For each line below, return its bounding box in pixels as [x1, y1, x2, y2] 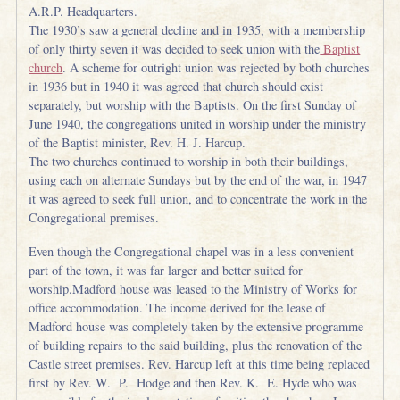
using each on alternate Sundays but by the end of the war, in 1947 [29, 171, 368, 188]
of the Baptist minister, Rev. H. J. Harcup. [29, 133, 246, 151]
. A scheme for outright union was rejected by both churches [62, 58, 371, 76]
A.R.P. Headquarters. [29, 2, 138, 20]
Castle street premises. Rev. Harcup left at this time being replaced [29, 355, 371, 373]
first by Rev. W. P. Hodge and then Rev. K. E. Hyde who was [29, 374, 358, 392]
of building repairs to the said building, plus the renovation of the [29, 337, 362, 354]
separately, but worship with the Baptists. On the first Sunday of [29, 96, 357, 113]
